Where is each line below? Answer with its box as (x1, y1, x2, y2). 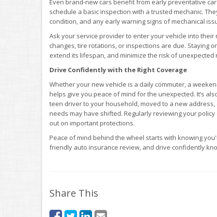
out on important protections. (49, 118, 135, 127)
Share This (49, 186, 98, 200)
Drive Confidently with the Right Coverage (49, 65, 187, 74)
